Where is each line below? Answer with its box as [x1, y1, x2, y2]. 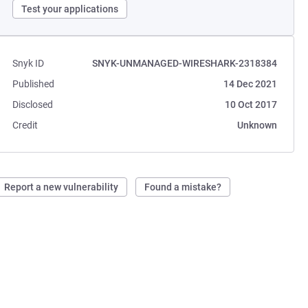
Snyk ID [12, 58, 45, 69]
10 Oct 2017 [224, 99, 277, 110]
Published [12, 78, 55, 89]
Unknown [236, 120, 277, 131]
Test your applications [21, 3, 119, 14]
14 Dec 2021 [223, 78, 277, 89]
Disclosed [12, 99, 54, 110]
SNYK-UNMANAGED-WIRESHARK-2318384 [91, 58, 277, 69]
